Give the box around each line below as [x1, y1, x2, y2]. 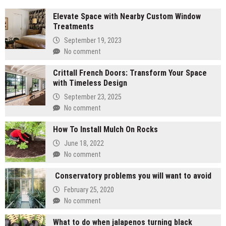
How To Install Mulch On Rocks [53, 124, 158, 134]
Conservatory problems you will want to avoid [53, 171, 211, 181]
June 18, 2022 [64, 139, 104, 147]
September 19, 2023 [64, 36, 122, 44]
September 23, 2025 [64, 92, 122, 101]
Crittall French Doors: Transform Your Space [53, 68, 207, 78]
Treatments [53, 21, 94, 31]
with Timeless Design [53, 78, 127, 88]
